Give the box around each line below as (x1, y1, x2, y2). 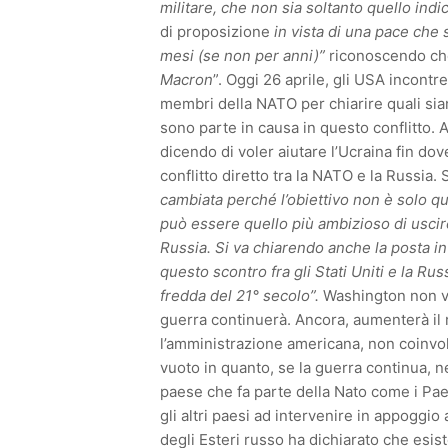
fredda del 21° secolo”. (160, 286, 323, 305)
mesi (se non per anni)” (160, 46, 325, 65)
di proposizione (160, 22, 274, 41)
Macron (160, 70, 213, 89)
